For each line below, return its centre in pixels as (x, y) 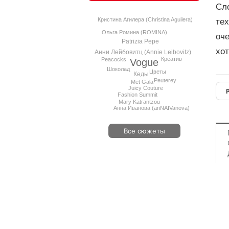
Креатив (172, 59)
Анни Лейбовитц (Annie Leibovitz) (143, 52)
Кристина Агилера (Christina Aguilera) (145, 20)
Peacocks (113, 59)
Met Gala (142, 82)
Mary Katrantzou (139, 102)
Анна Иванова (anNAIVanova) (151, 108)
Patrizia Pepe (141, 41)
